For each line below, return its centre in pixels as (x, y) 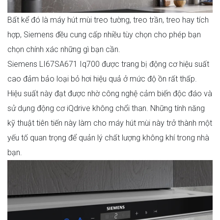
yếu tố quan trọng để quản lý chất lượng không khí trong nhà (108, 138)
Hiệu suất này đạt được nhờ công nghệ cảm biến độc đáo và (110, 94)
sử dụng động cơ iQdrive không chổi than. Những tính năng (106, 108)
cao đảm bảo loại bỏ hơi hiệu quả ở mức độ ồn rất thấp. (102, 79)
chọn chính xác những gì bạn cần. (64, 49)
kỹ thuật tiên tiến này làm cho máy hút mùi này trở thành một (110, 123)
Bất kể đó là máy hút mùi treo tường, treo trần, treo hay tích (108, 20)
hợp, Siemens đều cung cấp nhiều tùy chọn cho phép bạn (104, 35)
